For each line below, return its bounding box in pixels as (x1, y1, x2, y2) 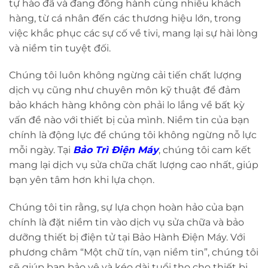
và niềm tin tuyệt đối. (9, 42, 111, 54)
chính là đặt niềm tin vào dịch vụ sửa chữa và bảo (9, 217, 244, 229)
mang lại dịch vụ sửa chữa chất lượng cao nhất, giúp (9, 159, 258, 171)
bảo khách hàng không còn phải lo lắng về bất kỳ (9, 99, 245, 111)
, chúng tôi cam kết (159, 144, 251, 156)
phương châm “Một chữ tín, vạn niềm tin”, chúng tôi (9, 246, 258, 258)
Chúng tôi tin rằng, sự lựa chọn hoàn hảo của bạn (9, 202, 244, 214)
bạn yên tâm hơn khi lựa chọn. (9, 174, 154, 186)
